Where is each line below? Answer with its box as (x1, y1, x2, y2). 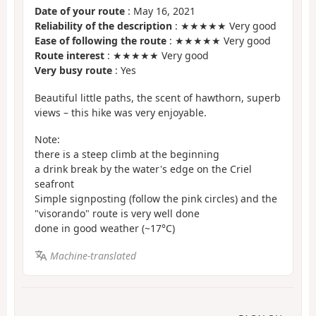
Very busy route (35, 63, 112, 78)
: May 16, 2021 (125, 4, 195, 18)
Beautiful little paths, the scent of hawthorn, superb (35, 90, 281, 104)
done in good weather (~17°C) (35, 221, 175, 236)
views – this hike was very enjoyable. (35, 105, 207, 119)
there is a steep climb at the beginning (35, 147, 219, 162)
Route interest (35, 49, 104, 63)
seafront (35, 177, 74, 191)
